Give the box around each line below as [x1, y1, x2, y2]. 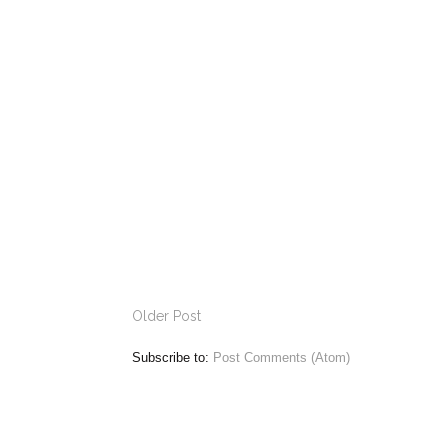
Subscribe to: [132, 350, 213, 365]
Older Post [132, 308, 201, 325]
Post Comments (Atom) [213, 350, 350, 365]
